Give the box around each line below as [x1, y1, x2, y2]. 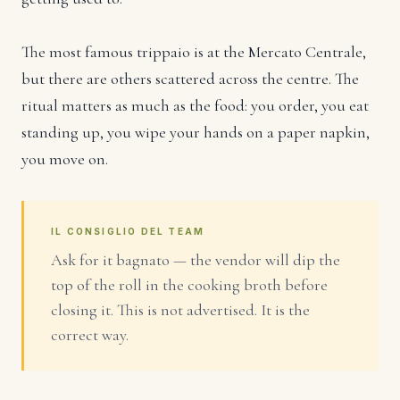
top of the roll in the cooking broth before [51, 275, 328, 296]
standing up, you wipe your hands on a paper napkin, [21, 122, 370, 143]
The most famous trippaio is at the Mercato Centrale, [21, 42, 366, 62]
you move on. [21, 149, 108, 170]
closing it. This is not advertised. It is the [51, 300, 310, 321]
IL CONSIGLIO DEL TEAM [51, 226, 205, 237]
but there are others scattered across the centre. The [21, 69, 359, 89]
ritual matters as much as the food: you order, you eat [21, 96, 369, 116]
